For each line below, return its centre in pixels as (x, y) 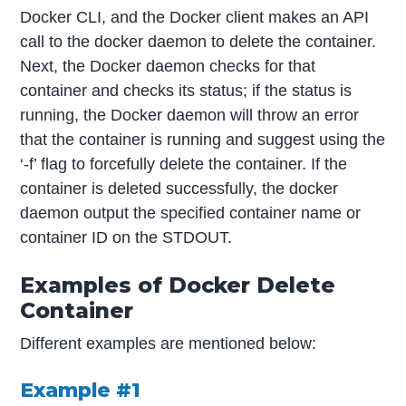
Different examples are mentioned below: (169, 343)
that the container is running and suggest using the (203, 140)
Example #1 (81, 389)
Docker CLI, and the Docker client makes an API (195, 18)
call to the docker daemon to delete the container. (198, 42)
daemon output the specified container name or (191, 213)
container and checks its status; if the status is (186, 91)
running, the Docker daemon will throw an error (190, 116)
